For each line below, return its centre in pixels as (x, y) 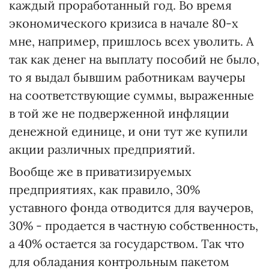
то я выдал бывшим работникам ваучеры (127, 77)
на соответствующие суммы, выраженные (131, 95)
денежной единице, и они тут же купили (128, 131)
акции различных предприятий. (102, 149)
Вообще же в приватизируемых (100, 171)
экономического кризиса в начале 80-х (124, 23)
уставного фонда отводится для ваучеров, (131, 207)
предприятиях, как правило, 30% (104, 189)
